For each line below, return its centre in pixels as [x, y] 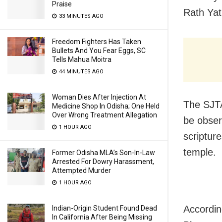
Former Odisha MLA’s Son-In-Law [104, 153]
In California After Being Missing [102, 217]
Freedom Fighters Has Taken [97, 42]
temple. [200, 152]
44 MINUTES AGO [81, 72]
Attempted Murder [82, 170]
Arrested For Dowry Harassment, [103, 162]
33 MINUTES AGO [81, 16]
